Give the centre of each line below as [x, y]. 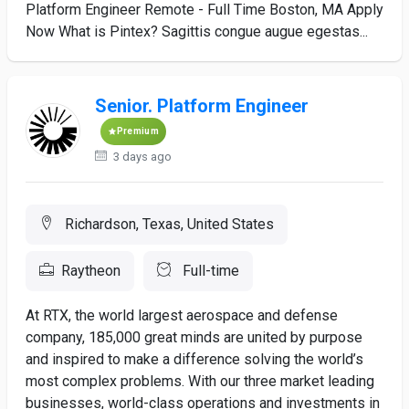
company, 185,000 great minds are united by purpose [194, 337]
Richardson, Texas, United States [168, 224]
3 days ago [141, 157]
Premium [137, 131]
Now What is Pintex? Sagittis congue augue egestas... [197, 31]
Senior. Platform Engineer [201, 106]
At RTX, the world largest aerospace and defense [182, 315]
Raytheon [91, 271]
